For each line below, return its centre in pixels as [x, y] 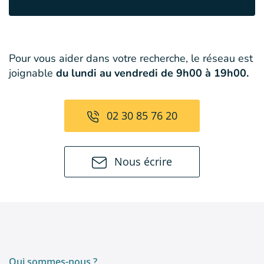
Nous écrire [142, 161]
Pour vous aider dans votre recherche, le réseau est [131, 58]
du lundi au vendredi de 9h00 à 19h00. [152, 73]
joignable [32, 73]
